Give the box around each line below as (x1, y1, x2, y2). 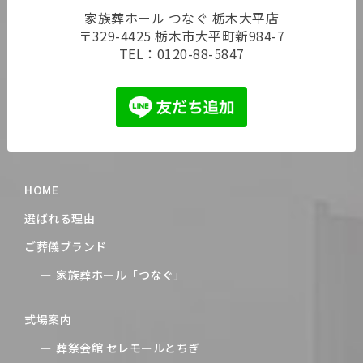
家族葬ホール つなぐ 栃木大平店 (84, 8, 279, 28)
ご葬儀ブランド (24, 238, 107, 255)
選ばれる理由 (24, 210, 96, 227)
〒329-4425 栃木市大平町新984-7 (79, 26, 284, 46)
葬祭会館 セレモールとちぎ (56, 340, 200, 357)
